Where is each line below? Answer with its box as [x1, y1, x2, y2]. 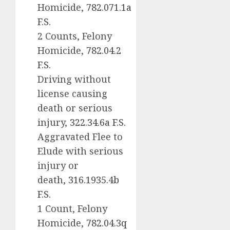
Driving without [37, 72, 111, 85]
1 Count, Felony [37, 202, 107, 215]
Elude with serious [37, 144, 123, 157]
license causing [37, 87, 107, 100]
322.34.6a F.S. [70, 116, 126, 128]
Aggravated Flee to [37, 130, 123, 143]
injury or [37, 159, 79, 171]
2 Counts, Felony [37, 29, 112, 42]
